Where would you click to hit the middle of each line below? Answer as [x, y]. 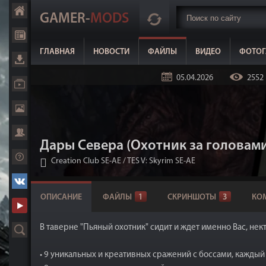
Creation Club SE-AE [86, 161]
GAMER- [65, 19]
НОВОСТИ [111, 52]
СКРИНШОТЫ [192, 197]
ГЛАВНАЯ [57, 52]
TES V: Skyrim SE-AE [161, 161]
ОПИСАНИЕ [61, 197]
